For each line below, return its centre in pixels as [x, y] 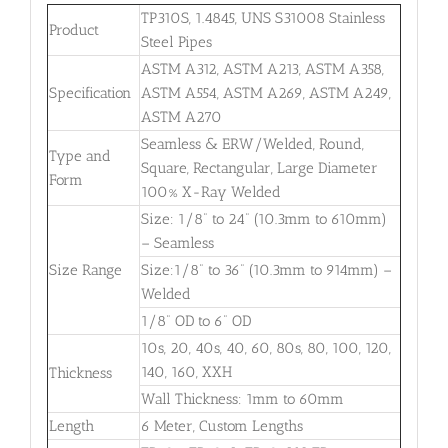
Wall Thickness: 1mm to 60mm [242, 398]
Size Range [85, 269]
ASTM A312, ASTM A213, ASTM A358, [262, 68]
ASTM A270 [181, 116]
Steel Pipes [176, 41]
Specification [89, 92]
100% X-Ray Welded [210, 191]
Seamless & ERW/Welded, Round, [252, 143]
